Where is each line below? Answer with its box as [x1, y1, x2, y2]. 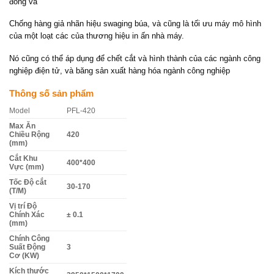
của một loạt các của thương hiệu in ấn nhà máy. [9, 31, 184, 41]
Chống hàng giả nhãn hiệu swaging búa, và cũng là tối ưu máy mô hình [9, 19, 261, 29]
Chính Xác [9, 211, 45, 219]
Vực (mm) [9, 163, 44, 171]
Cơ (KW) [9, 252, 39, 260]
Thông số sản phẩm [9, 87, 94, 98]
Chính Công [9, 235, 50, 243]
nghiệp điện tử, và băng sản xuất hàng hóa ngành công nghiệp [9, 65, 230, 75]
